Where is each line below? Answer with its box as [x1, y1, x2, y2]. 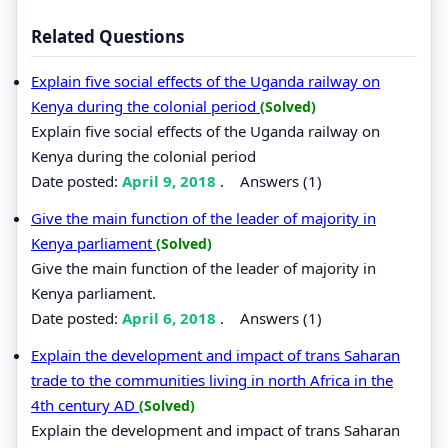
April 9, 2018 [122, 170, 220, 191]
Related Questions [31, 24, 184, 48]
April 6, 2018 [122, 307, 220, 328]
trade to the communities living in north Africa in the [31, 369, 393, 390]
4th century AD [31, 394, 139, 415]
